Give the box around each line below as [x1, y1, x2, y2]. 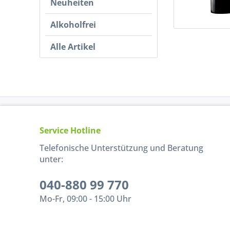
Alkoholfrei [50, 19, 97, 31]
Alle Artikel [50, 41, 96, 53]
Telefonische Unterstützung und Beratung [40, 142, 204, 154]
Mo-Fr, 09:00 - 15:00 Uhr [40, 193, 132, 205]
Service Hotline [40, 125, 101, 137]
